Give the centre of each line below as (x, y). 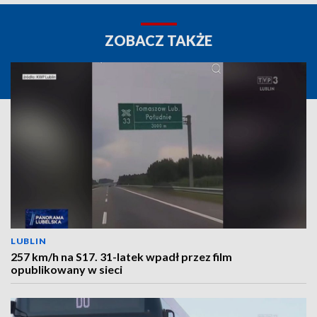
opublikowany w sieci (67, 269)
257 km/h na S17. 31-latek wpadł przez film (121, 257)
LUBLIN (29, 241)
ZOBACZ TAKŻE (158, 40)
